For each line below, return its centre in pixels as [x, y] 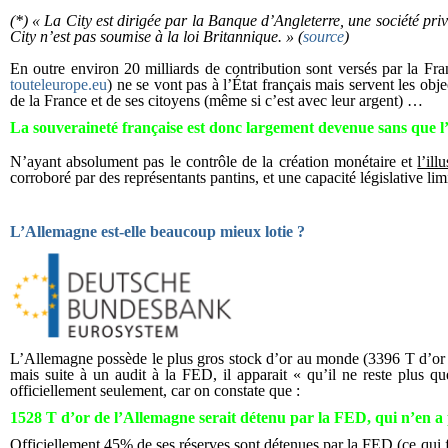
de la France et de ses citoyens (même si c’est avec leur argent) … [216, 100]
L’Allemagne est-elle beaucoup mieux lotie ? [157, 231]
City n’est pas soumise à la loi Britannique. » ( [156, 36]
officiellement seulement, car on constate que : [155, 390]
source [323, 36]
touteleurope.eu [58, 84]
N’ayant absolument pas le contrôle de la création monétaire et [214, 161]
